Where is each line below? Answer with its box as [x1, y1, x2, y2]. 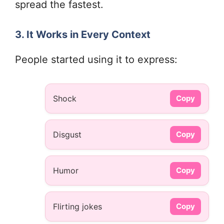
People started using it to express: [15, 53, 177, 66]
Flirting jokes [53, 201, 102, 212]
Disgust [53, 129, 81, 140]
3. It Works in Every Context [15, 28, 150, 41]
